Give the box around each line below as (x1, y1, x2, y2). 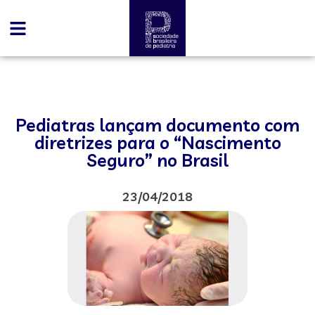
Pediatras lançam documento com (15, 114, 300, 136)
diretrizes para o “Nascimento (34, 131, 281, 153)
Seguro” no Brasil (86, 149, 229, 171)
